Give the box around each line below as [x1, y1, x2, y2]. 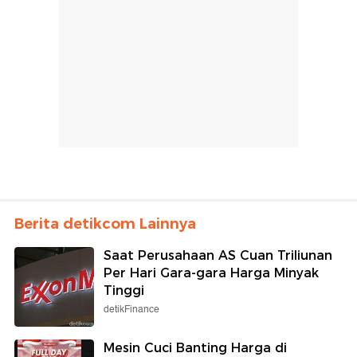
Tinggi [104, 282, 144, 298]
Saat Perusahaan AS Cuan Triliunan [104, 247, 332, 263]
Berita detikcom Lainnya [14, 214, 196, 233]
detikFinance [104, 301, 159, 317]
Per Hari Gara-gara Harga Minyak [104, 265, 319, 280]
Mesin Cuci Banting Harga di [104, 339, 287, 355]
